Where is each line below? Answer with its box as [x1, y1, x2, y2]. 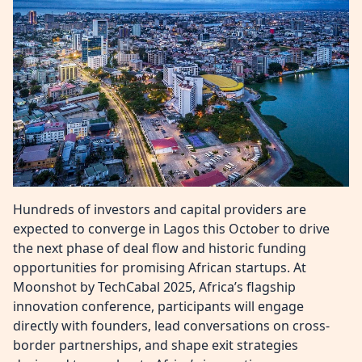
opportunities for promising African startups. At [13, 258, 306, 276]
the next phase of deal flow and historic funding [13, 238, 306, 257]
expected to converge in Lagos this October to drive [13, 219, 330, 238]
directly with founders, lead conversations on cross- [13, 316, 330, 335]
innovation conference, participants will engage [13, 297, 304, 315]
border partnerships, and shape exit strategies [13, 335, 298, 354]
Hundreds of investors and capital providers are [13, 200, 306, 218]
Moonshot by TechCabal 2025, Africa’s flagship [13, 277, 296, 296]
